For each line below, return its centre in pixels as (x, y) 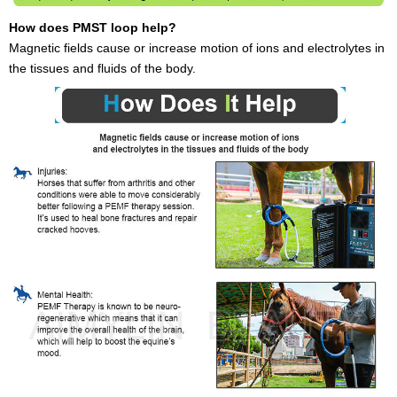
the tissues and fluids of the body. (102, 69)
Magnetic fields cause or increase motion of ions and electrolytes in (197, 48)
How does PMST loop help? (93, 28)
